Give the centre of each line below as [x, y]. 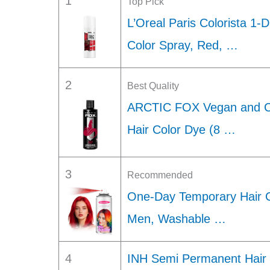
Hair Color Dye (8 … [181, 130]
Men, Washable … [177, 219]
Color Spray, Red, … [183, 45]
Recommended [160, 175]
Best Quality [153, 86]
